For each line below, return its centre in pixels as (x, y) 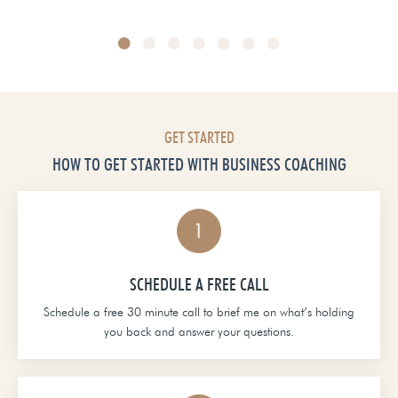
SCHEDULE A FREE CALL (199, 284)
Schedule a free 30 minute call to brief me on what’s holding (199, 311)
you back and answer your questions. (199, 331)
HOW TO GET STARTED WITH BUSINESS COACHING (199, 164)
